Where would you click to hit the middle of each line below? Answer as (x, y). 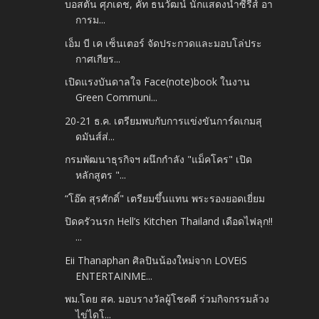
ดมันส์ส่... (95, 136)
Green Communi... (117, 98)
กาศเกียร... (98, 58)
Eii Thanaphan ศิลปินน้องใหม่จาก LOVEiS (156, 260)
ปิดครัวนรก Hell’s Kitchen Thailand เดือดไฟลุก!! (169, 221)
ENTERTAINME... (114, 276)
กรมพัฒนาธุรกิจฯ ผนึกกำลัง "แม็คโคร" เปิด (159, 159)
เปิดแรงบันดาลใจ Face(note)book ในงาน (158, 82)
